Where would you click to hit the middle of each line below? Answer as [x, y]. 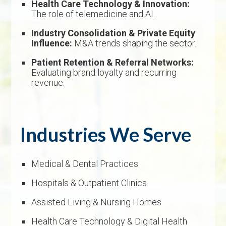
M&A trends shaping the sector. [134, 43]
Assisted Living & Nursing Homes [97, 202]
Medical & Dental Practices [85, 164]
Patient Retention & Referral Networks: [113, 63]
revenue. [48, 83]
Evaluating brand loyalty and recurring [104, 73]
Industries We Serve [106, 134]
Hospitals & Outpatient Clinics [89, 183]
